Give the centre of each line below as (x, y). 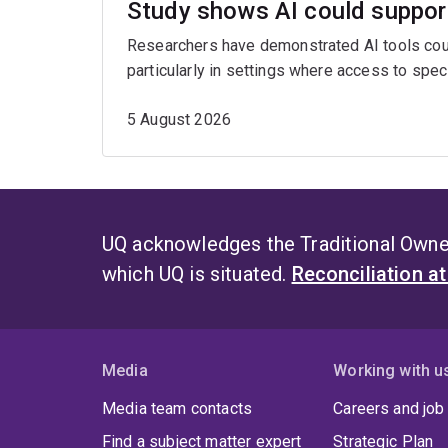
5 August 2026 (179, 120)
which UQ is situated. (197, 274)
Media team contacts (177, 409)
